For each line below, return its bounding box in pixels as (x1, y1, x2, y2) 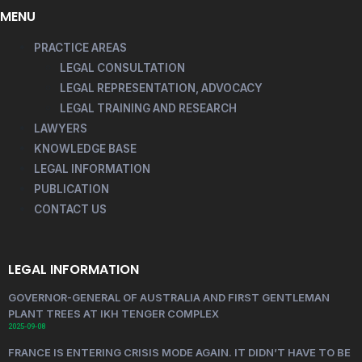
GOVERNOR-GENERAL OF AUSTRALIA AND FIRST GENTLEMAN (8, 291, 330, 304)
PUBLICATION (34, 183, 109, 196)
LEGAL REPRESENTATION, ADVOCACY (60, 82, 263, 95)
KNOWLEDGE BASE (34, 142, 137, 155)
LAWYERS (34, 122, 87, 135)
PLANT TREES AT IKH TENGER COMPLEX (8, 307, 219, 320)
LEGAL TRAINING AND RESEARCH (60, 102, 237, 115)
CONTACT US (34, 203, 107, 216)
